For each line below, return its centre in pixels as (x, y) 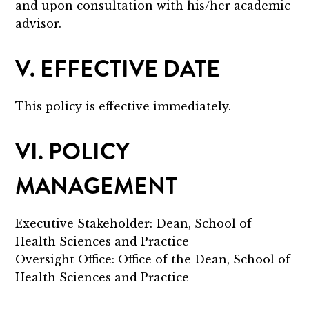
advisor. (39, 24)
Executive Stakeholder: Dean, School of (134, 224)
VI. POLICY (73, 152)
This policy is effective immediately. (123, 107)
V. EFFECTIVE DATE (118, 69)
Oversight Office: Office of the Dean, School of (153, 260)
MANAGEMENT (97, 187)
